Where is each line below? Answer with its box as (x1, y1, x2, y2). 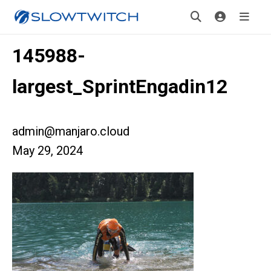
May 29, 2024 (12, 143, 83, 158)
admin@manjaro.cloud (12, 124, 129, 139)
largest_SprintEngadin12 (12, 75, 227, 98)
